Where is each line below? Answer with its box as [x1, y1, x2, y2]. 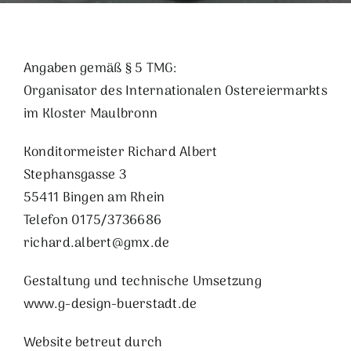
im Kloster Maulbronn [23, 103, 158, 125]
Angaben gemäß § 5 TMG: [23, 57, 178, 80]
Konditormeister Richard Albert [23, 141, 218, 164]
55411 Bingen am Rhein [23, 186, 165, 209]
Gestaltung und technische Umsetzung [23, 270, 262, 293]
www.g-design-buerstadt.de [23, 293, 197, 316]
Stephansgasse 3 [23, 164, 126, 186]
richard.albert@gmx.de [23, 232, 170, 255]
